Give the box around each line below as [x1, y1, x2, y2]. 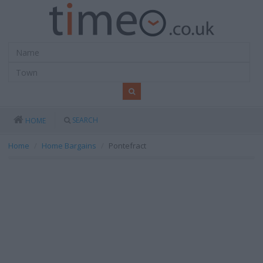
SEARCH [72, 115, 98, 125]
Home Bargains [42, 140, 96, 151]
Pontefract [109, 140, 146, 151]
